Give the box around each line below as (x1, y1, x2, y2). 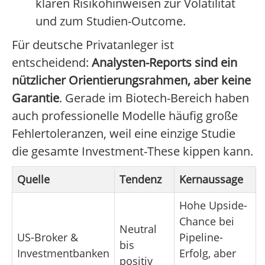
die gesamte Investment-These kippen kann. (12, 143, 253, 160)
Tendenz (119, 172, 161, 187)
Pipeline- (179, 230, 223, 245)
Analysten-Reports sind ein (92, 54, 237, 71)
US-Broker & (17, 230, 78, 245)
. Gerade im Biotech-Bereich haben (59, 90, 249, 106)
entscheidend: (12, 54, 92, 71)
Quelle (17, 172, 50, 187)
